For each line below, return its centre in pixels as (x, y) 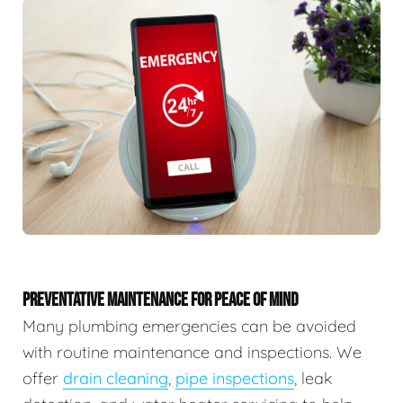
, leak (313, 379)
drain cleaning (116, 379)
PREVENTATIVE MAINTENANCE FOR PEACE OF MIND (161, 300)
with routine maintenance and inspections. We (192, 353)
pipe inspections (235, 379)
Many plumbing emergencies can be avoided (189, 327)
